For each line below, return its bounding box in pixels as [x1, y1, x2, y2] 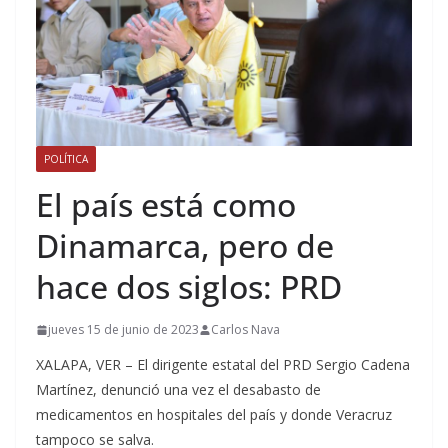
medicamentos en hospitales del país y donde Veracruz [36, 405, 392, 425]
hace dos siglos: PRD [36, 265, 342, 309]
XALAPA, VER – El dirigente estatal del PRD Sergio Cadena [36, 355, 410, 375]
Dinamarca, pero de [36, 224, 334, 268]
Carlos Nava [211, 321, 280, 339]
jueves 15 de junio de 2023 [48, 321, 199, 339]
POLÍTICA [44, 152, 88, 167]
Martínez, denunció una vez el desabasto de [36, 380, 321, 400]
